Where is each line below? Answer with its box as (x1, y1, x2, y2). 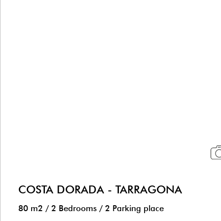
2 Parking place (103, 203, 164, 213)
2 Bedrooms (49, 203, 99, 213)
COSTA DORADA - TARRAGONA (18, 183, 182, 196)
